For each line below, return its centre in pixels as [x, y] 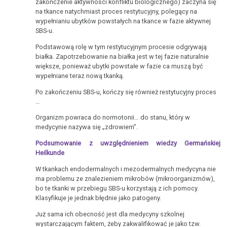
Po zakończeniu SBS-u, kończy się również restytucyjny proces [126, 92]
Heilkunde [50, 153]
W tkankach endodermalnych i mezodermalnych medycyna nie [126, 169]
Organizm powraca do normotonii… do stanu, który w [113, 118]
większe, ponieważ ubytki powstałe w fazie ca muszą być [120, 66]
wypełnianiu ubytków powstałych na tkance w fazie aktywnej [123, 21]
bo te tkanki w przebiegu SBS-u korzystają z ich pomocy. [117, 188]
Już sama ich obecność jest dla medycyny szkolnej [110, 214]
